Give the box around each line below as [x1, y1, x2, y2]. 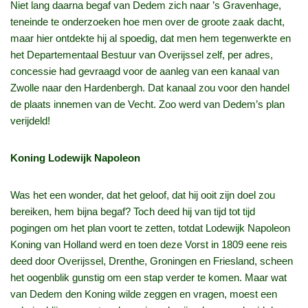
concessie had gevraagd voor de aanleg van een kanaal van [10, 65, 279, 78]
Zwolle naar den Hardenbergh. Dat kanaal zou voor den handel [10, 82, 289, 94]
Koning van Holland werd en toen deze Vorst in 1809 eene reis [10, 239, 287, 251]
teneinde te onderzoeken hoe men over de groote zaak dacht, [10, 16, 285, 28]
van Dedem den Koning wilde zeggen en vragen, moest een [10, 288, 277, 300]
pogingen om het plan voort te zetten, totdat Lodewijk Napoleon [10, 222, 290, 234]
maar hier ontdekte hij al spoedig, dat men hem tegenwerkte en [10, 32, 291, 45]
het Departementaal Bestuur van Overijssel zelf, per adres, [10, 49, 273, 61]
